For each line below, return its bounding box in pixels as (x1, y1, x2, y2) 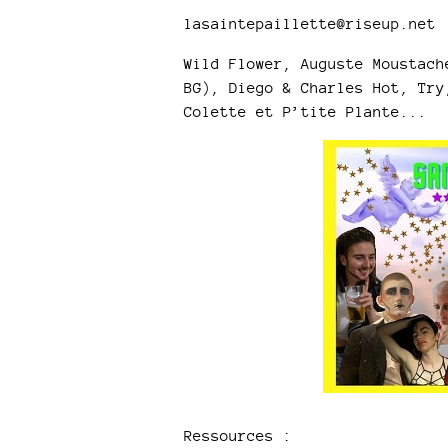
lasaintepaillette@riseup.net (183, 15, 436, 32)
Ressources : (183, 427, 292, 444)
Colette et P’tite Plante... (183, 103, 427, 120)
